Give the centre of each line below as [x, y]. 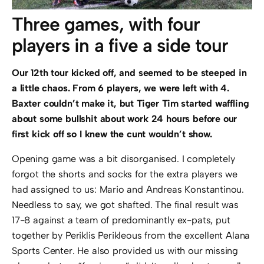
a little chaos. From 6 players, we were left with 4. [121, 88]
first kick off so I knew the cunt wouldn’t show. [112, 134]
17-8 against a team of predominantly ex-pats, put [121, 220]
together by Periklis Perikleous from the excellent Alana [131, 236]
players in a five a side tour [120, 46]
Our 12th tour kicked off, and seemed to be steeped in [129, 73]
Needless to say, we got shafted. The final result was [125, 205]
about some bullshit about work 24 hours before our [125, 119]
